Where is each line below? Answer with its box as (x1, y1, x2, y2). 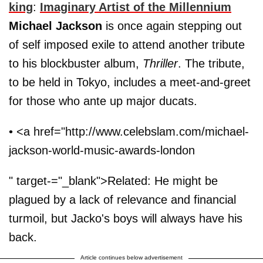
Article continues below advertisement (80, 254, 183, 261)
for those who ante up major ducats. (9, 95, 197, 107)
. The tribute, (178, 57, 245, 70)
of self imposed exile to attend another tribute (9, 38, 245, 51)
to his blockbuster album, (9, 57, 143, 70)
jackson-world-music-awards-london (9, 144, 195, 157)
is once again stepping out (102, 19, 242, 32)
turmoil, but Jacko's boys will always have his (9, 212, 242, 225)
